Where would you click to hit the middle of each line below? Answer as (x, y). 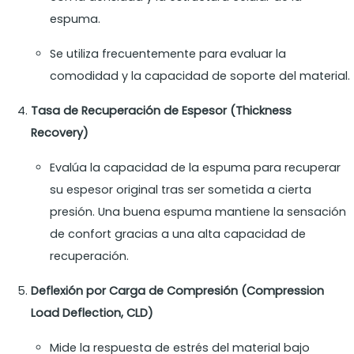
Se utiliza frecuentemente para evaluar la (168, 54)
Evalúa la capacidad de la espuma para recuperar (196, 168)
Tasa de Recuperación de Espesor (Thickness (162, 111)
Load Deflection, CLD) (92, 313)
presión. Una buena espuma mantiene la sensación (198, 212)
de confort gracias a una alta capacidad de (178, 234)
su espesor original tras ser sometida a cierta (181, 190)
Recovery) (60, 133)
